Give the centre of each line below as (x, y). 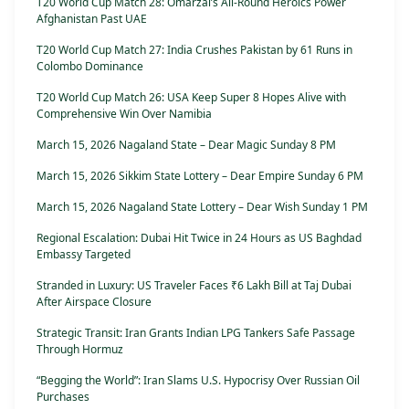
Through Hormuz (80, 350)
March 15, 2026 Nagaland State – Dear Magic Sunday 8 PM (186, 145)
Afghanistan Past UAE (92, 19)
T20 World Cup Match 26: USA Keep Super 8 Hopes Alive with (191, 98)
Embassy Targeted (84, 255)
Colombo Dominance (90, 67)
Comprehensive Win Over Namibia (124, 114)
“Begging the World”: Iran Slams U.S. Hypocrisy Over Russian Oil (198, 381)
